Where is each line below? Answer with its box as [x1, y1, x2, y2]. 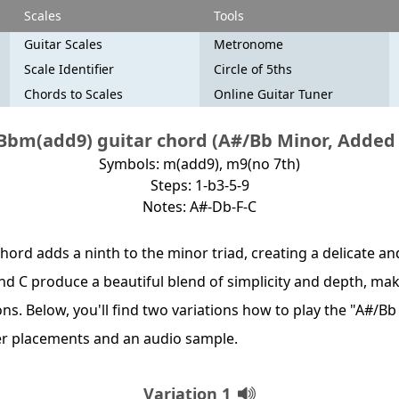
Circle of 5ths [213, 61, 292, 77]
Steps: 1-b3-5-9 [150, 175, 249, 195]
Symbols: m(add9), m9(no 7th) [99, 154, 300, 174]
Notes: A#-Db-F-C [142, 197, 256, 216]
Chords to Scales [23, 85, 123, 102]
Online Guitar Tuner [213, 85, 333, 102]
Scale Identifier [23, 61, 114, 77]
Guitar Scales [23, 36, 102, 53]
